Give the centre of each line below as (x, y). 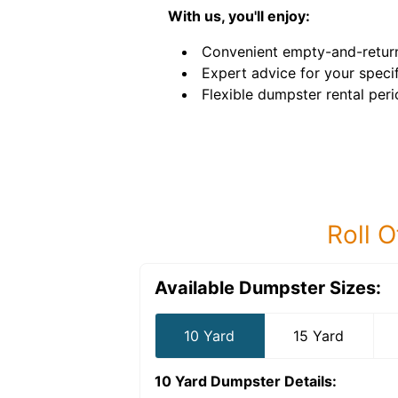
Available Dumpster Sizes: (268, 288)
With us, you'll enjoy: (239, 16)
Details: (309, 381)
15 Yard (319, 336)
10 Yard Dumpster (218, 381)
